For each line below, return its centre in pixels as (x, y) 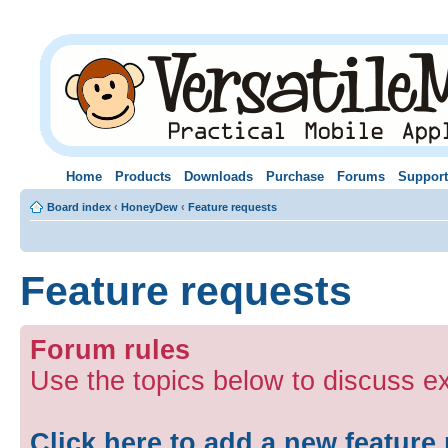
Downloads (218, 176)
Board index (79, 206)
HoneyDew (149, 206)
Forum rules (110, 349)
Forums (360, 176)
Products (142, 176)
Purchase (294, 176)
